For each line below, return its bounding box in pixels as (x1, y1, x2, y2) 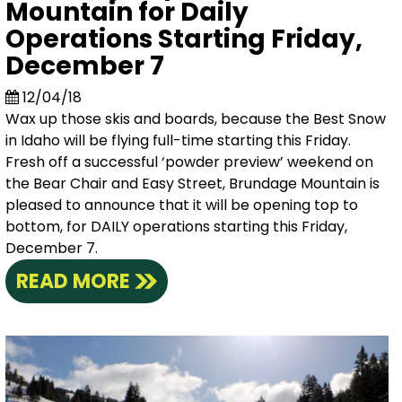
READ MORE (15, 267, 130, 296)
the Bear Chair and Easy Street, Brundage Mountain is (4, 173, 380, 195)
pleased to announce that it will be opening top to (4, 195, 358, 216)
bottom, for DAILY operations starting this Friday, (4, 216, 347, 238)
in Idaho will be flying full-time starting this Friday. (4, 130, 351, 152)
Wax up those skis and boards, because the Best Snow (4, 109, 386, 130)
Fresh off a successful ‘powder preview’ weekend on (4, 152, 373, 173)
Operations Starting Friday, (4, 22, 363, 57)
